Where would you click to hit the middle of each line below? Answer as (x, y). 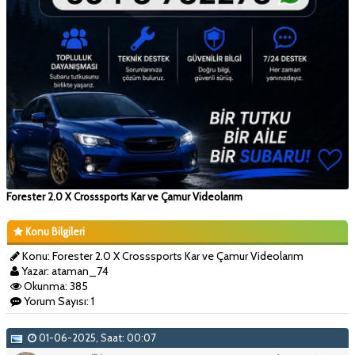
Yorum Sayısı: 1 (58, 301)
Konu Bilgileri (54, 231)
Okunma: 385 (55, 286)
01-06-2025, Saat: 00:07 (96, 337)
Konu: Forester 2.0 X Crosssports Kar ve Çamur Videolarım (162, 256)
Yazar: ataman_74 (64, 271)
